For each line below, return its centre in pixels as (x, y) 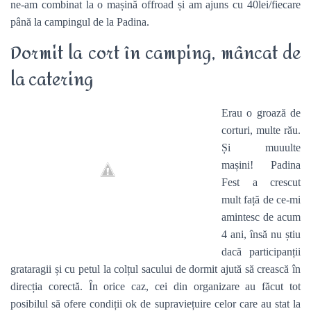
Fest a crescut (261, 182)
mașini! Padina (261, 165)
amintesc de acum (261, 217)
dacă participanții (261, 252)
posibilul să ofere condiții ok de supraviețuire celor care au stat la (155, 304)
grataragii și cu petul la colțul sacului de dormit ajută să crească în (155, 269)
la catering (52, 80)
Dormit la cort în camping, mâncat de (155, 54)
